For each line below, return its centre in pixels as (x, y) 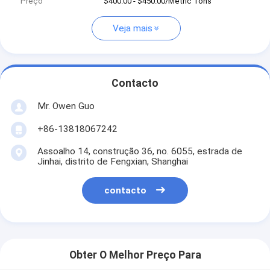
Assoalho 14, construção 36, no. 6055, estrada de (140, 151)
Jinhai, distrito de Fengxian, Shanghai (112, 161)
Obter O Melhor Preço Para (135, 255)
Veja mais (132, 29)
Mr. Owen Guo (66, 106)
